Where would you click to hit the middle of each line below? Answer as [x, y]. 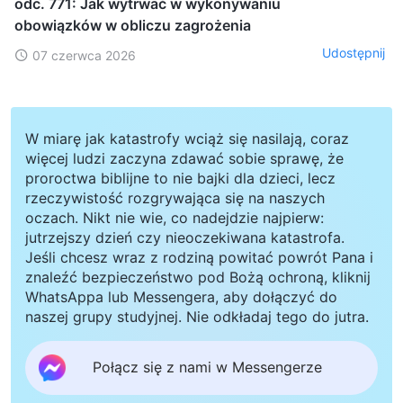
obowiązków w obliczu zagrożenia [133, 25]
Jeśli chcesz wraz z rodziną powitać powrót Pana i [199, 257]
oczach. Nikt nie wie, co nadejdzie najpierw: [175, 217]
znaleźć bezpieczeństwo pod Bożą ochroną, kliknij [198, 277]
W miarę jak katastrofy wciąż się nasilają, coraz [187, 138]
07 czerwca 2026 [84, 55]
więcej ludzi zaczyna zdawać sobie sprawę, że [184, 158]
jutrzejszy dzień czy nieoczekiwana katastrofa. [185, 237]
